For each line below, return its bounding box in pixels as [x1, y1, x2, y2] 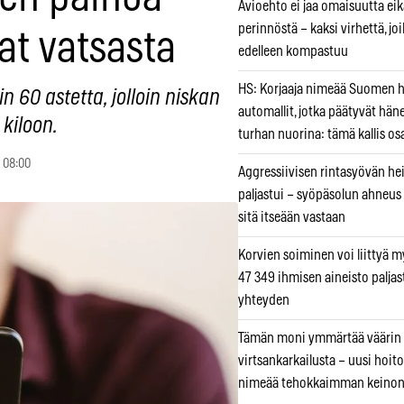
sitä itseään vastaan [238, 210, 345, 225]
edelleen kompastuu [238, 44, 348, 60]
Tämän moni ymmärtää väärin [238, 331, 401, 346]
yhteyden [238, 293, 289, 308]
